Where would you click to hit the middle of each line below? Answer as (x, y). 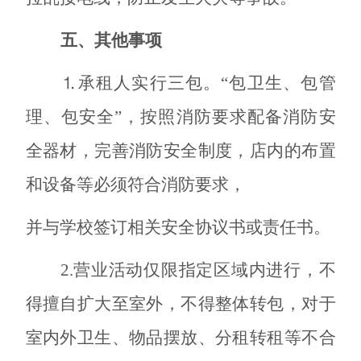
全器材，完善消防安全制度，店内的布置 (180, 150)
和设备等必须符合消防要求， (135, 184)
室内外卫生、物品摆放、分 (129, 337)
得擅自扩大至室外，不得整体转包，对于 (180, 303)
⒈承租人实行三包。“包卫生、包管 (198, 83)
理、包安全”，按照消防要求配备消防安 (180, 116)
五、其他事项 (111, 40)
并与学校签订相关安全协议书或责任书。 (178, 227)
